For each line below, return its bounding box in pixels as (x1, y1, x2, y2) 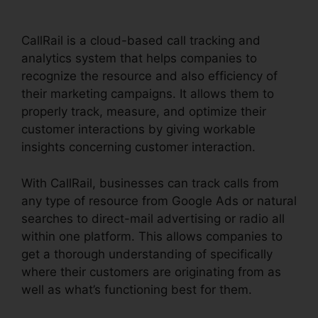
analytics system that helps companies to (21, 51, 257, 65)
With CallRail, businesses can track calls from (21, 175, 279, 190)
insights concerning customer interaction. (21, 140, 256, 154)
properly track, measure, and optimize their (21, 104, 266, 119)
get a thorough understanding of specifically (21, 246, 273, 261)
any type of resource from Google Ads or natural (21, 193, 297, 208)
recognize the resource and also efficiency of (21, 69, 278, 83)
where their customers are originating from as (21, 264, 281, 279)
